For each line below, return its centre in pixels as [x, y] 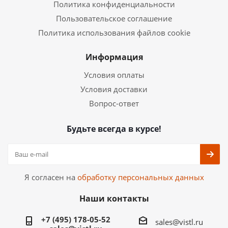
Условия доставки [114, 89]
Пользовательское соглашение [114, 18]
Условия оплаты [114, 75]
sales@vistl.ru [179, 222]
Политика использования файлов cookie [114, 33]
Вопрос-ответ [114, 103]
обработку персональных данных [140, 177]
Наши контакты [114, 198]
